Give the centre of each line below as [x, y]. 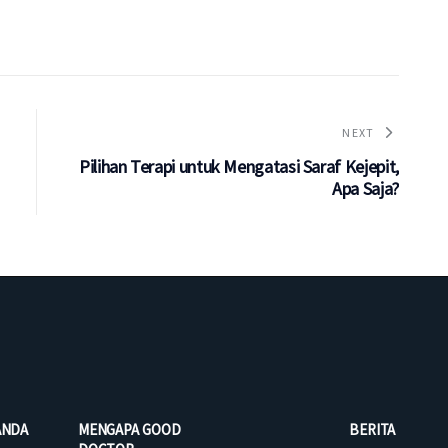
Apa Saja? [365, 188]
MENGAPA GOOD [129, 429]
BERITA [372, 429]
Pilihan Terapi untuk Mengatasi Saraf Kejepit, [238, 166]
